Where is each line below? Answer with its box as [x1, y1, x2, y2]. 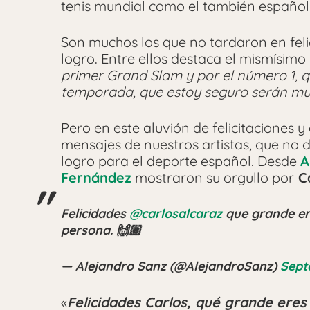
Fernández [61, 169, 131, 187]
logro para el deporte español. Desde [61, 152, 300, 170]
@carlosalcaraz [129, 206, 222, 222]
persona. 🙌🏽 [61, 222, 141, 239]
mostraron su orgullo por [131, 169, 294, 187]
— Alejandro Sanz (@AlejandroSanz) [61, 258, 280, 275]
